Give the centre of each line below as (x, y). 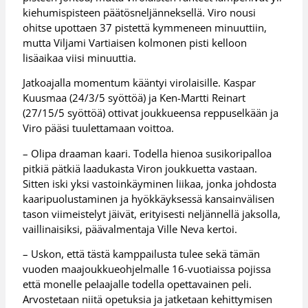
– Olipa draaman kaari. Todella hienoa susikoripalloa (147, 153)
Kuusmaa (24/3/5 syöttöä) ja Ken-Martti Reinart (134, 98)
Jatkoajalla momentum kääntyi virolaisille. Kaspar (140, 83)
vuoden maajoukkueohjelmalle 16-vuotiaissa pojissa (147, 269)
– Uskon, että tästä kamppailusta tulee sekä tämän (142, 254)
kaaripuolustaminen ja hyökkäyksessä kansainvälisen (149, 198)
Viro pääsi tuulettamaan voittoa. (99, 128)
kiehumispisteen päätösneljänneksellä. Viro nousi (140, 12)
